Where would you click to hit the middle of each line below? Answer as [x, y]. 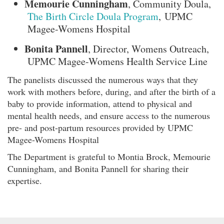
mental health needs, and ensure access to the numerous [109, 115]
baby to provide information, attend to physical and [100, 103]
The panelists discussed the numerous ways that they [103, 79]
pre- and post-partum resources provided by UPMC [100, 127]
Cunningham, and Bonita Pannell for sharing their [98, 168]
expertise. [25, 180]
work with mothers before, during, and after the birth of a [111, 91]
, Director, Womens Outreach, [148, 48]
